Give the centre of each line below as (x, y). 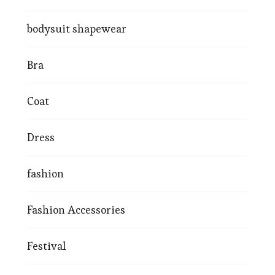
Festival (46, 246)
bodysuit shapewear (77, 28)
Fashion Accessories (76, 209)
